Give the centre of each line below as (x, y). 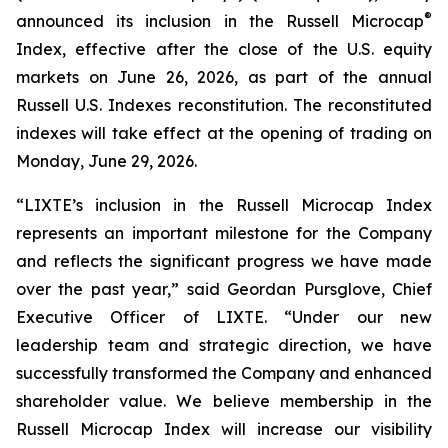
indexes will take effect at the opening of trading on (224, 133)
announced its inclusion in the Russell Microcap (220, 21)
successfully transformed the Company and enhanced (224, 373)
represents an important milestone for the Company (224, 233)
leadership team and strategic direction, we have (224, 345)
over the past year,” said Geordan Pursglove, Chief (224, 289)
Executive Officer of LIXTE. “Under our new (224, 317)
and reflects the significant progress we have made (224, 261)
